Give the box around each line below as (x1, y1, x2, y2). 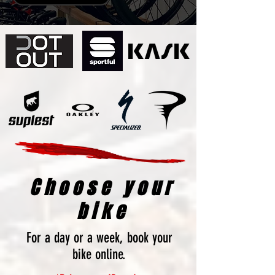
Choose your (29, 174, 176, 201)
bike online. (72, 246, 126, 263)
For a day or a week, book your (26, 230, 172, 246)
